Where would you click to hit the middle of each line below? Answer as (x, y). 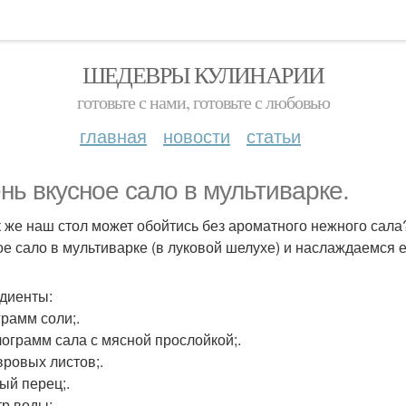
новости (197, 135)
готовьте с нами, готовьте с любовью (203, 102)
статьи (274, 135)
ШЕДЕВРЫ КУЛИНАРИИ (203, 74)
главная (113, 135)
